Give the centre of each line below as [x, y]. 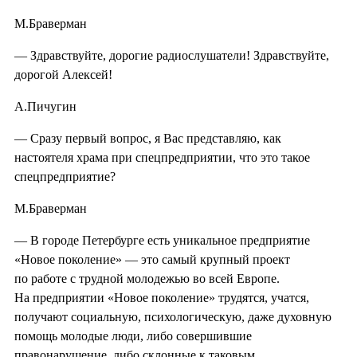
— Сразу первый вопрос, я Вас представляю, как [148, 138]
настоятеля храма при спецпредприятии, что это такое [162, 157]
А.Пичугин [45, 106]
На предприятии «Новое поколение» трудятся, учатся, [162, 297]
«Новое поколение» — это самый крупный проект [152, 259]
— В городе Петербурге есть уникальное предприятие [162, 240]
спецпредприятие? [65, 176]
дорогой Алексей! [63, 74]
